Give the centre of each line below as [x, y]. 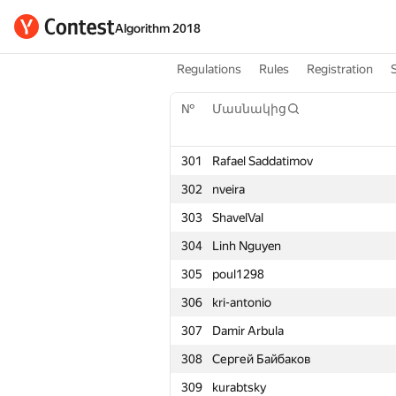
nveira [228, 189]
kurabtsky [239, 387]
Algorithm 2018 [158, 28]
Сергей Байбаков [262, 359]
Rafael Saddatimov [263, 161]
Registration [340, 69]
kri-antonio [242, 302]
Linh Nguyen [247, 246]
